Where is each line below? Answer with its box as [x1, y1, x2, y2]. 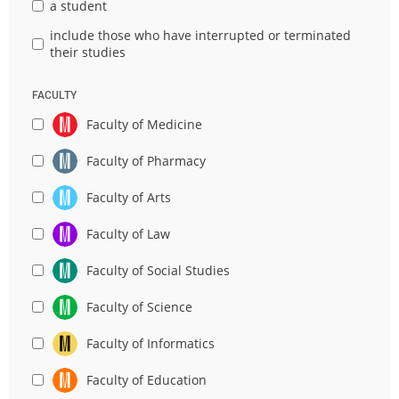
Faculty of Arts [85, 189, 171, 207]
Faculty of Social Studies [85, 262, 230, 280]
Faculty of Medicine [85, 116, 202, 134]
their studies [50, 44, 126, 61]
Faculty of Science [85, 298, 192, 316]
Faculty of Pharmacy [85, 152, 206, 170]
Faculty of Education [85, 371, 207, 389]
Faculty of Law [85, 225, 170, 243]
